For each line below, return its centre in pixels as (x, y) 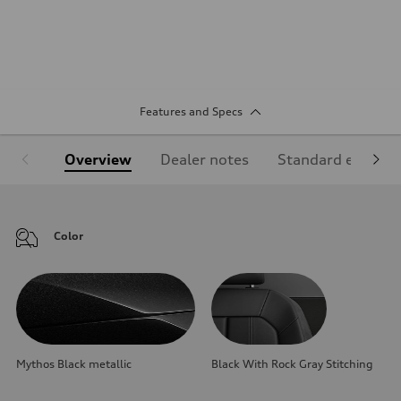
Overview (98, 159)
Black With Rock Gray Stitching (292, 363)
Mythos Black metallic (74, 363)
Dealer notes (205, 159)
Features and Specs (191, 111)
